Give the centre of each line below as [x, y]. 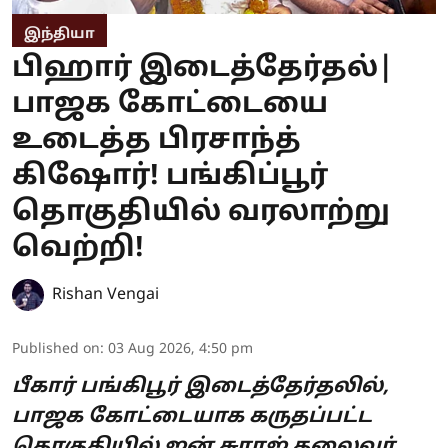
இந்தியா [59, 35]
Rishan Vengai [105, 295]
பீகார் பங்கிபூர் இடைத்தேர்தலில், [200, 387]
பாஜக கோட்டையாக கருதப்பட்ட [192, 417]
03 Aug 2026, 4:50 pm [180, 350]
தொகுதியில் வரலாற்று [201, 213]
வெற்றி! [78, 249]
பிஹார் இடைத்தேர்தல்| [202, 69]
